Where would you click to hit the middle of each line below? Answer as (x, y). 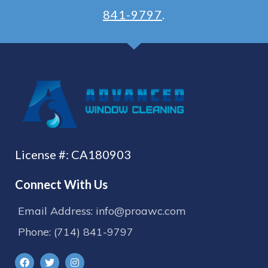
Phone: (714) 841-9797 (76, 232)
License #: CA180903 (73, 154)
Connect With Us (61, 184)
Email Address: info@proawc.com (102, 211)
